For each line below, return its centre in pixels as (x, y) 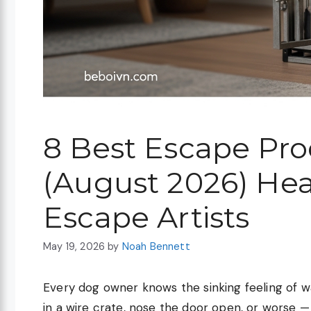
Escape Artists (146, 217)
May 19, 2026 (74, 247)
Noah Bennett (156, 247)
